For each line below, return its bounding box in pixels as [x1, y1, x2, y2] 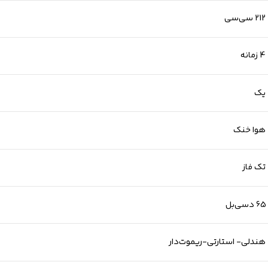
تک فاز [242, 160, 266, 175]
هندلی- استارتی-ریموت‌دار [169, 235, 266, 249]
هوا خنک [233, 123, 266, 138]
